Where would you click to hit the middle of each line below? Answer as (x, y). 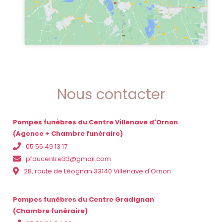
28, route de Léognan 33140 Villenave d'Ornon (97, 171)
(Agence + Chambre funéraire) (68, 133)
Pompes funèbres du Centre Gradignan (83, 199)
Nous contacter (111, 94)
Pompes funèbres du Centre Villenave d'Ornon (95, 122)
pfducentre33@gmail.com (68, 159)
